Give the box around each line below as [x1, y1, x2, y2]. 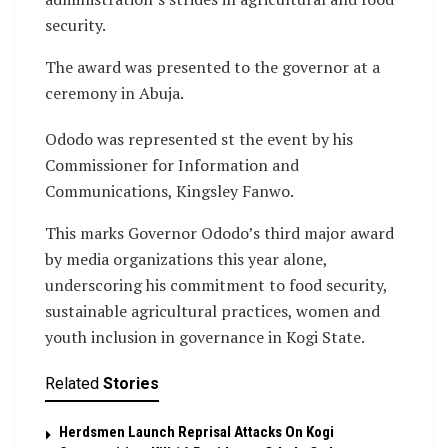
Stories [103, 374, 159, 394]
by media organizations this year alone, [45, 248, 327, 271]
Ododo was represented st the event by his [45, 128, 353, 151]
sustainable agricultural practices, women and [45, 300, 380, 323]
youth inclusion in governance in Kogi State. [45, 326, 365, 349]
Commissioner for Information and [45, 154, 299, 177]
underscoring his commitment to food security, [45, 274, 387, 297]
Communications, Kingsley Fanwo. [45, 180, 294, 203]
